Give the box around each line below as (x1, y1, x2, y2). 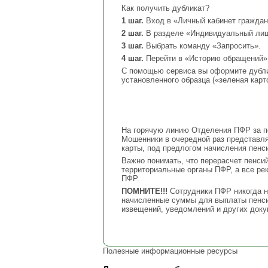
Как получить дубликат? (121, 4, 209, 13)
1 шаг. (121, 16, 144, 25)
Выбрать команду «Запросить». (144, 41, 261, 50)
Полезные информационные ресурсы (103, 246, 237, 255)
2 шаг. (121, 29, 144, 38)
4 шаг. (121, 54, 144, 63)
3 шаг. (121, 41, 144, 50)
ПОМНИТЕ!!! (121, 187, 167, 196)
